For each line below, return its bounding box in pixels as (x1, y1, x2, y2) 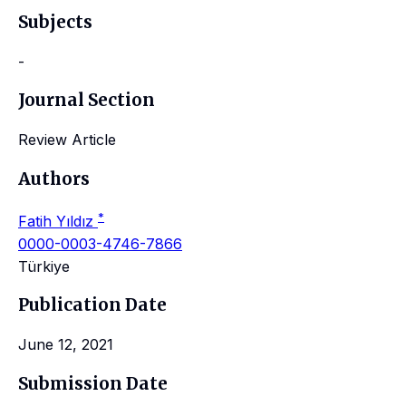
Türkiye (18, 256, 70, 275)
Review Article (18, 130, 116, 149)
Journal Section (18, 90, 155, 111)
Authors (18, 168, 90, 189)
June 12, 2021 (18, 335, 113, 354)
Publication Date (18, 295, 167, 316)
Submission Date (18, 372, 168, 394)
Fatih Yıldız (18, 211, 98, 230)
